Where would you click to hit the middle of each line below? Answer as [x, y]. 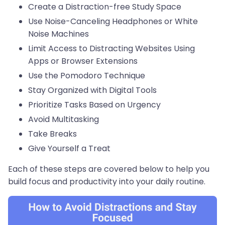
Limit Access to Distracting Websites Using [111, 48]
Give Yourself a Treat [69, 148]
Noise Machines [59, 34]
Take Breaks [52, 134]
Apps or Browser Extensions [83, 61]
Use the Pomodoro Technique [87, 76]
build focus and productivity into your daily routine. [107, 182]
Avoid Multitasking [64, 119]
